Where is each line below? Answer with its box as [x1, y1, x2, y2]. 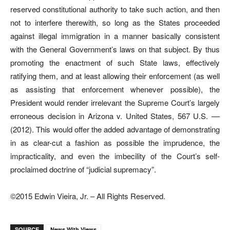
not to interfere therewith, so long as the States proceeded [10, 16, 220, 28]
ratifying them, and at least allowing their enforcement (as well [10, 70, 220, 81]
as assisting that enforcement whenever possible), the [10, 83, 220, 94]
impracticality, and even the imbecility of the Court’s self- [10, 150, 220, 161]
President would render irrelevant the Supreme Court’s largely [10, 97, 220, 108]
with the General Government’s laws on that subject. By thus [10, 43, 220, 54]
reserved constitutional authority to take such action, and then [10, 3, 220, 14]
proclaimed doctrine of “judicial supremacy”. [10, 163, 156, 175]
